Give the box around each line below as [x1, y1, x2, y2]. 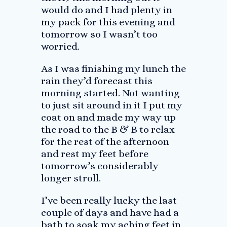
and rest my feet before [41, 148, 148, 160]
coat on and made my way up [41, 111, 176, 123]
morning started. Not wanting [41, 87, 180, 99]
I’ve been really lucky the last [41, 195, 177, 206]
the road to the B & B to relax [41, 124, 175, 135]
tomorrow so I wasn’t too [41, 28, 158, 40]
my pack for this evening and [41, 16, 175, 28]
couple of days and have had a [41, 207, 179, 218]
